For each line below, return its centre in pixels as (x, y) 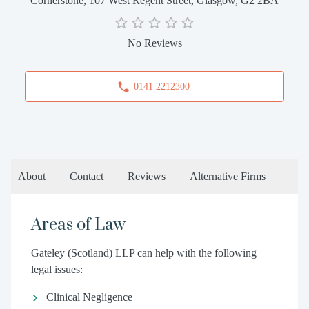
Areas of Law (78, 225)
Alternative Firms (228, 176)
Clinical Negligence (89, 297)
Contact (87, 176)
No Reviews (154, 43)
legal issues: (57, 269)
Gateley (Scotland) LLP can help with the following (143, 253)
